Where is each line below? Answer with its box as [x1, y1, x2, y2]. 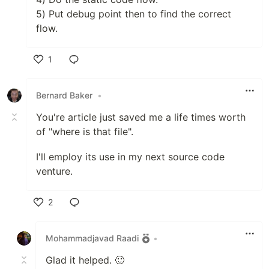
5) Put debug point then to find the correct [36, 7, 231, 20]
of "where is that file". [36, 125, 133, 138]
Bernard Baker [36, 90, 92, 100]
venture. [36, 165, 73, 177]
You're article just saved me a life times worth [36, 110, 246, 123]
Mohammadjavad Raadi [46, 233, 139, 243]
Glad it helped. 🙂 [46, 253, 124, 266]
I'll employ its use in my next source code [36, 150, 225, 163]
